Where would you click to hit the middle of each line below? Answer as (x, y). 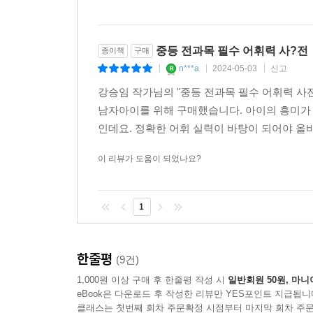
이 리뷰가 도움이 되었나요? (150, 159)
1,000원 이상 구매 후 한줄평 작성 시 (152, 280)
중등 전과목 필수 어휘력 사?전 (232, 51)
